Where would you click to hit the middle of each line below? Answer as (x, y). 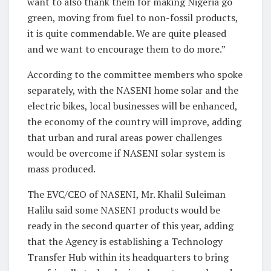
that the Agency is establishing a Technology (125, 241)
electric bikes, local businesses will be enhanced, (132, 106)
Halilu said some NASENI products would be (124, 210)
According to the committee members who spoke (135, 74)
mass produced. (61, 168)
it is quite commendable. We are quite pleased (127, 33)
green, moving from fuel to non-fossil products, (132, 17)
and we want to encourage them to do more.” (126, 49)
